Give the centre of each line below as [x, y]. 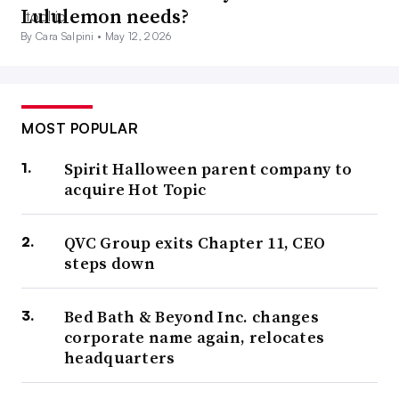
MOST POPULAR [80, 129]
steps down [110, 264]
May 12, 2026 [138, 37]
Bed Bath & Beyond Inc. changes [192, 317]
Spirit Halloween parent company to [208, 169]
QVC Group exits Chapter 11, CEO [195, 243]
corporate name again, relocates [195, 338]
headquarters [120, 358]
